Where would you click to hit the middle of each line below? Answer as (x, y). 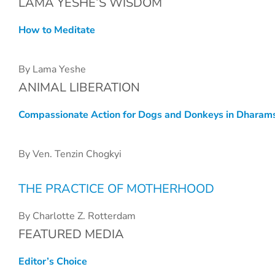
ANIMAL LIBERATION (79, 87)
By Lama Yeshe (52, 69)
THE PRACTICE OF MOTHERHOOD (116, 189)
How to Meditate (57, 30)
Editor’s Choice (53, 261)
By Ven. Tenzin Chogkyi (70, 154)
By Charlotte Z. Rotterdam (77, 216)
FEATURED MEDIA (71, 234)
